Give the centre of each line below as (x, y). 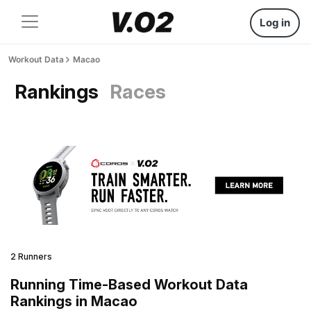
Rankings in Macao (74, 301)
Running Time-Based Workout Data (129, 284)
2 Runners (31, 256)
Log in (275, 23)
